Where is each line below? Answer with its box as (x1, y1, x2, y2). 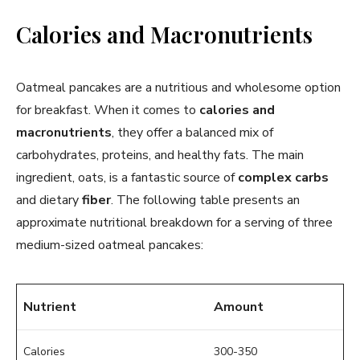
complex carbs (238, 169, 329, 187)
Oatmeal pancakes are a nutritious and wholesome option (16, 79, 341, 97)
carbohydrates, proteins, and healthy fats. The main (16, 146, 304, 165)
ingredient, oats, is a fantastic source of (16, 169, 238, 187)
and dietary (16, 191, 82, 210)
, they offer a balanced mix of (112, 124, 273, 142)
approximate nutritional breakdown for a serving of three (16, 214, 333, 232)
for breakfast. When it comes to (16, 101, 199, 120)
